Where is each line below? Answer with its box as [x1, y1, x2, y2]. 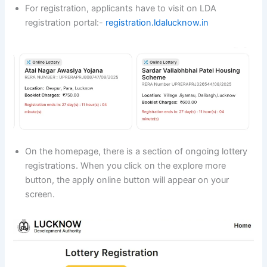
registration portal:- [25, 17, 106, 29]
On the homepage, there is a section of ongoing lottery [25, 145, 248, 157]
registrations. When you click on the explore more [25, 160, 226, 171]
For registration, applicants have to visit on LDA [25, 3, 217, 14]
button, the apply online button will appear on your [25, 174, 229, 185]
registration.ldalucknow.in [105, 17, 209, 29]
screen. [25, 188, 55, 200]
